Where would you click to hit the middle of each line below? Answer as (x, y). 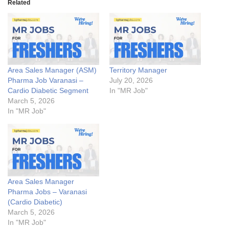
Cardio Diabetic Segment (48, 91)
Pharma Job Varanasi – (45, 81)
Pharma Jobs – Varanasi (47, 191)
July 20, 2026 (131, 81)
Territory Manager (138, 70)
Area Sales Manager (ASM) (52, 70)
